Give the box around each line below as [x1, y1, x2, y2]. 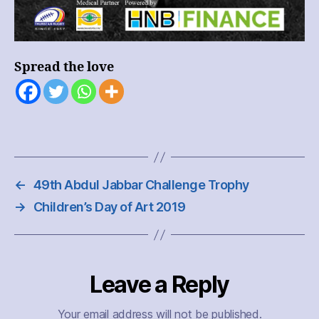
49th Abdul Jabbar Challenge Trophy [33, 177, 249, 193]
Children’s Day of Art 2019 [33, 199, 186, 215]
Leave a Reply [90, 271, 229, 299]
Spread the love [14, 58, 114, 75]
